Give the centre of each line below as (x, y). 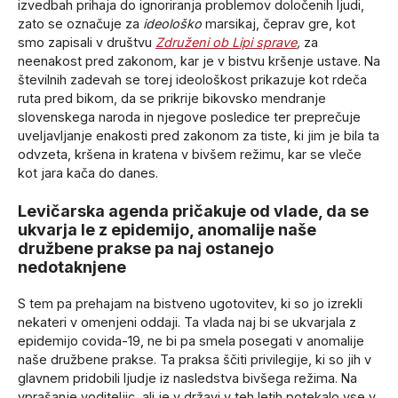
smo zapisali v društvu (87, 43)
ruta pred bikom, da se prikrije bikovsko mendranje (172, 99)
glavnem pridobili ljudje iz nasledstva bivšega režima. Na (187, 378)
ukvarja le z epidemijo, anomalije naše (167, 230)
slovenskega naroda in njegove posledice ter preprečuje (189, 117)
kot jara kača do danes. (88, 173)
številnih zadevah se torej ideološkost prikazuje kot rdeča (192, 80)
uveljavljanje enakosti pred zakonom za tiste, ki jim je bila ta (199, 136)
